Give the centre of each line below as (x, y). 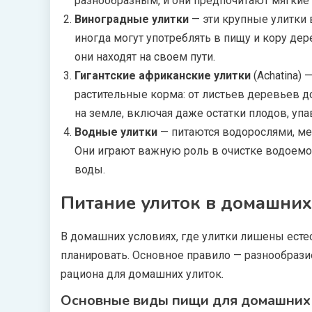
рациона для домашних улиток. (142, 274)
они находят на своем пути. (145, 57)
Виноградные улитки (132, 19)
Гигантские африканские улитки (163, 76)
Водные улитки (116, 132)
